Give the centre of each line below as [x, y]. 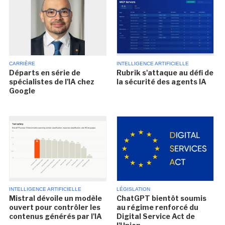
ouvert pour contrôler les [55, 207]
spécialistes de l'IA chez [52, 81]
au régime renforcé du [157, 207]
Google [22, 90]
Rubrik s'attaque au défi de [165, 72]
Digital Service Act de [155, 216]
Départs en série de [45, 72]
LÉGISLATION [133, 189]
